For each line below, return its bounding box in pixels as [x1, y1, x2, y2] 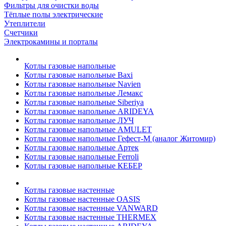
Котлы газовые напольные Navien [24, 80, 141, 89]
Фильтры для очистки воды [4, 1, 99, 10]
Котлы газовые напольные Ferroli [24, 152, 139, 161]
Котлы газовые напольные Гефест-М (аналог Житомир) [24, 134, 215, 143]
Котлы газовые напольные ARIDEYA [24, 107, 154, 116]
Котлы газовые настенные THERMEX [24, 213, 156, 222]
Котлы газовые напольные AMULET [24, 125, 152, 134]
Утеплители [4, 19, 45, 28]
